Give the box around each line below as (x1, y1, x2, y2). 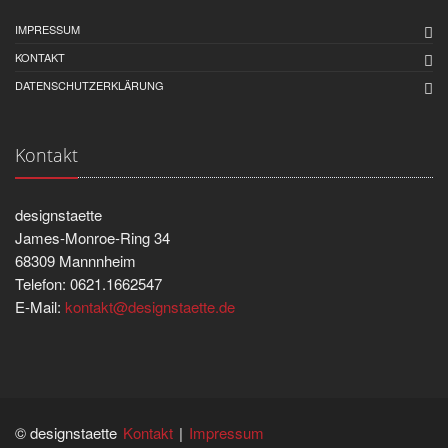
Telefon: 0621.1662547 (15, 273, 162, 294)
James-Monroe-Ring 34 (15, 227, 170, 248)
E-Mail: (15, 296, 65, 317)
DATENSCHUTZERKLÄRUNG (15, 77, 164, 93)
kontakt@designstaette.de (65, 296, 235, 317)
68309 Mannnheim (15, 250, 136, 271)
